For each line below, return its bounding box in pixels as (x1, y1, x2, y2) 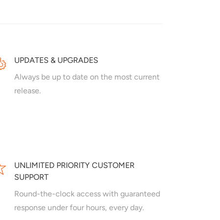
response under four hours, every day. (14, 203, 144, 213)
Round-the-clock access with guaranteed (14, 189, 160, 199)
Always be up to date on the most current (14, 72, 160, 82)
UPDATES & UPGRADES (14, 55, 98, 65)
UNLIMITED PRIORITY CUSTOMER (14, 161, 135, 170)
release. (14, 86, 41, 96)
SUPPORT (14, 172, 49, 182)
